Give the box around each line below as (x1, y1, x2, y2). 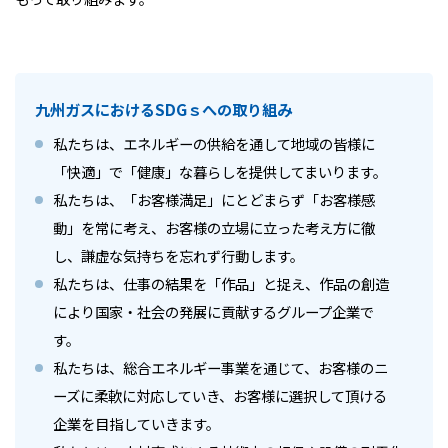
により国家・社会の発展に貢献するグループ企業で (53, 300, 374, 322)
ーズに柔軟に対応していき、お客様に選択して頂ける (53, 384, 387, 406)
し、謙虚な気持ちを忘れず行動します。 (53, 244, 304, 266)
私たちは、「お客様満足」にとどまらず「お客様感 (53, 188, 375, 210)
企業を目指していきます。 (53, 412, 220, 434)
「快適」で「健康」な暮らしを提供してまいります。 (53, 160, 387, 182)
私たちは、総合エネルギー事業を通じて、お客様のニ (53, 356, 388, 378)
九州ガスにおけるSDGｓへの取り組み (35, 97, 292, 120)
